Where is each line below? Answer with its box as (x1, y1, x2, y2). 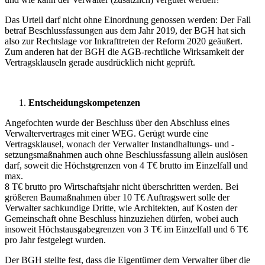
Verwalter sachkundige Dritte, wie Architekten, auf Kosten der (5, 202, 237, 213)
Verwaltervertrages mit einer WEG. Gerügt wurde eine (5, 128, 208, 138)
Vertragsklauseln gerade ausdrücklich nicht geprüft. (5, 57, 195, 67)
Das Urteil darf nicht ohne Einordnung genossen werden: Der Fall (5, 14, 251, 25)
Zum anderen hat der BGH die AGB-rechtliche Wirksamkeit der (5, 46, 244, 57)
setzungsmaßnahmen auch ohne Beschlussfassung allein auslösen (5, 149, 248, 160)
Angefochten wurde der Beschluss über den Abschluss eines (5, 117, 230, 128)
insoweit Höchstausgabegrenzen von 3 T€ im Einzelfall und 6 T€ (5, 224, 248, 234)
